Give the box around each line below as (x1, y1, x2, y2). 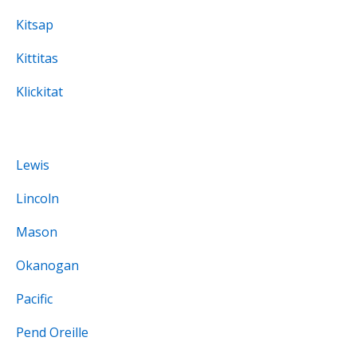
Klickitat (16, 83, 63, 101)
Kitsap (16, 16, 53, 34)
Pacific (16, 290, 53, 308)
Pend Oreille (16, 324, 88, 342)
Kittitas (16, 49, 58, 68)
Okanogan (16, 257, 79, 275)
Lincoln (16, 190, 59, 208)
